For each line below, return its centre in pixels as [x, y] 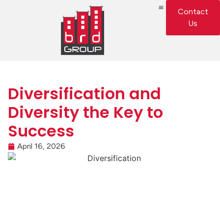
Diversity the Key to [85, 112]
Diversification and [84, 94]
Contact [193, 12]
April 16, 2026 [41, 146]
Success [41, 131]
